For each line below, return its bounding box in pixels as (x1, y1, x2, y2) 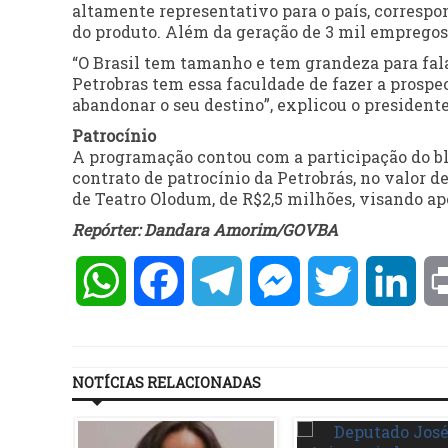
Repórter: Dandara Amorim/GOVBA (72, 219, 338, 241)
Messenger (300, 270, 387, 292)
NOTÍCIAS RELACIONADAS (72, 373, 261, 393)
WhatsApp (126, 270, 212, 292)
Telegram (242, 270, 318, 292)
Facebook (184, 270, 259, 292)
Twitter (358, 270, 420, 292)
